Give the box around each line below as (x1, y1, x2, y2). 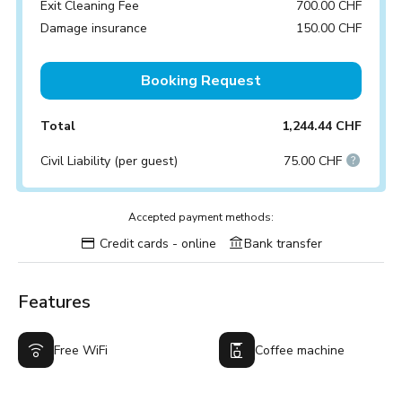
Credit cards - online (95, 235, 216, 252)
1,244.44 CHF (282, 118, 362, 135)
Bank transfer (243, 235, 322, 252)
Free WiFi (54, 341, 108, 359)
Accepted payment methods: (128, 210, 274, 224)
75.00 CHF (284, 153, 345, 170)
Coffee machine (255, 341, 345, 359)
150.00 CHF (296, 20, 362, 37)
